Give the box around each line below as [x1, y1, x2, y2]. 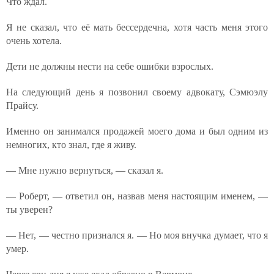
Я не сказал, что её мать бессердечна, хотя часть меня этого [6, 22, 268, 32]
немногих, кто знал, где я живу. [6, 139, 136, 150]
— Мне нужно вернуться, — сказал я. [6, 165, 163, 176]
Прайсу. [6, 100, 39, 111]
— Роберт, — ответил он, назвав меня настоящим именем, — [6, 191, 268, 201]
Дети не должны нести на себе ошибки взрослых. [6, 61, 213, 72]
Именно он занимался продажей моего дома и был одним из [6, 126, 268, 136]
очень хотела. [6, 35, 62, 46]
